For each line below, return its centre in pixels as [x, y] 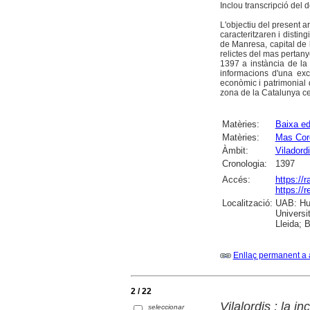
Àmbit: [235, 150]
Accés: [236, 179]
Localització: [247, 203]
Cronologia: [244, 163]
